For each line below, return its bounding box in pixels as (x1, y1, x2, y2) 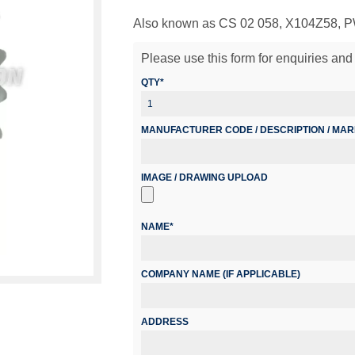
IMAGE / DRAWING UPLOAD (141, 172, 268, 183)
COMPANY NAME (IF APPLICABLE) (141, 269, 300, 280)
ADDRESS (141, 316, 189, 327)
